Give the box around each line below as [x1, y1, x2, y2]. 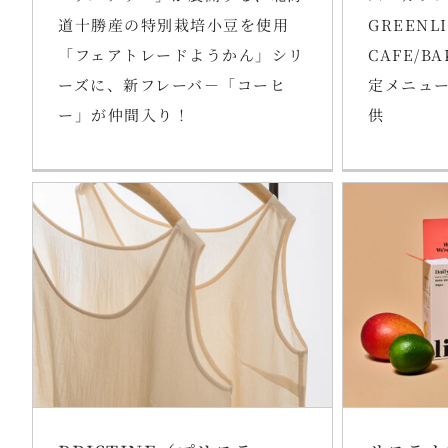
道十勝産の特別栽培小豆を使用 [58, 13, 289, 35]
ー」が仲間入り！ [58, 103, 190, 125]
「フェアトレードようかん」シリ [58, 43, 305, 65]
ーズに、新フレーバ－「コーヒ [58, 73, 286, 95]
